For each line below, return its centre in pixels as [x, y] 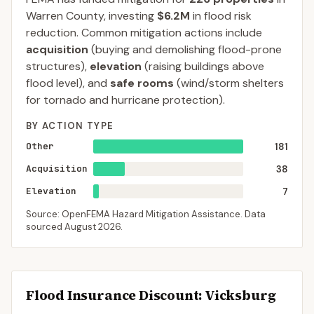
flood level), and [68, 83]
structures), [56, 66]
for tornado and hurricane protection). [125, 100]
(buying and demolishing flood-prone [185, 49]
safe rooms [142, 83]
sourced [45, 227]
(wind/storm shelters [229, 83]
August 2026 [93, 227]
